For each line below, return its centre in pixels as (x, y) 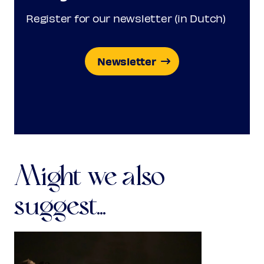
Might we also (90, 177)
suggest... (60, 207)
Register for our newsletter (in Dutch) (126, 18)
